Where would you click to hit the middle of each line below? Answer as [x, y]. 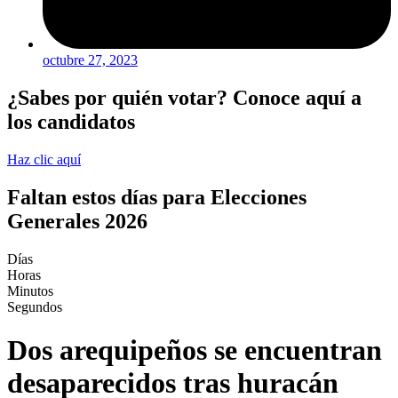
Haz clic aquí [44, 160]
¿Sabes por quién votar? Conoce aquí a [184, 98]
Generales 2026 [77, 222]
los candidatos [71, 122]
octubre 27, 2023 [90, 60]
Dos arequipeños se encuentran [195, 350]
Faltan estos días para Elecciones [157, 198]
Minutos [30, 291]
